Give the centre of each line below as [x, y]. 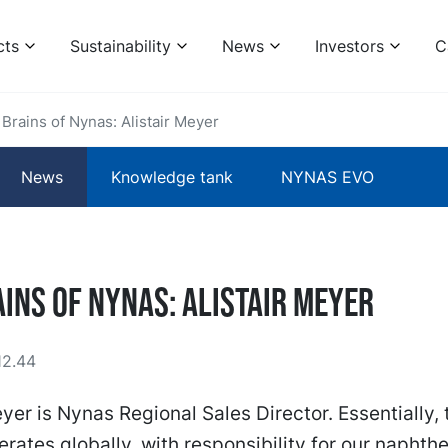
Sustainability [120, 46]
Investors [349, 46]
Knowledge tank [172, 177]
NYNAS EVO [327, 177]
